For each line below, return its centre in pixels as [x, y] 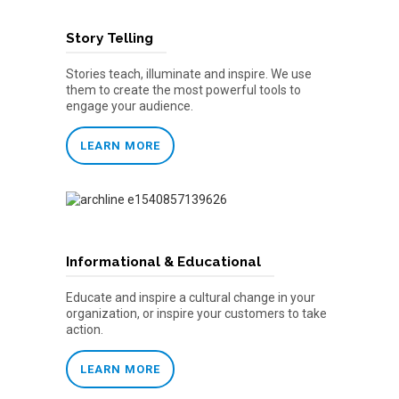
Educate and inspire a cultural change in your [191, 298]
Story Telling [110, 39]
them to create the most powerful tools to [183, 90]
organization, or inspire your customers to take [196, 314]
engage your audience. [130, 106]
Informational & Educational [163, 262]
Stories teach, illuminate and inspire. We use [189, 74]
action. [85, 330]
